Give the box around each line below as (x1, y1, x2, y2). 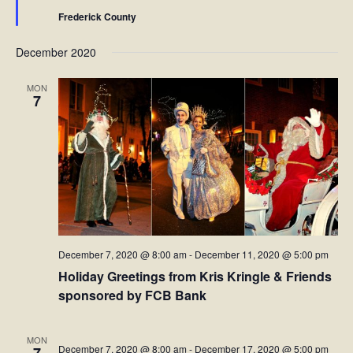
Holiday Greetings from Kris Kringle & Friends (58, 267, 332, 286)
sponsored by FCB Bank (58, 286, 206, 305)
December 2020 (15, 44, 96, 61)
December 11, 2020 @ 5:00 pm (194, 247, 329, 262)
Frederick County (58, 9, 136, 24)
